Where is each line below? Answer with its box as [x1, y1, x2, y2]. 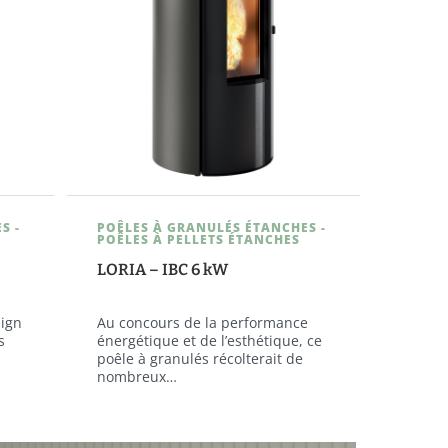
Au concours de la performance [96, 312, 308, 332]
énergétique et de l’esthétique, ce [96, 330, 322, 350]
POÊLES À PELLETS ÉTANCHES [96, 230, 300, 248]
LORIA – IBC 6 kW [96, 259, 228, 279]
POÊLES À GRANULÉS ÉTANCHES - [96, 218, 326, 236]
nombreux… [96, 366, 177, 386]
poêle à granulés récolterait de [96, 348, 303, 368]
